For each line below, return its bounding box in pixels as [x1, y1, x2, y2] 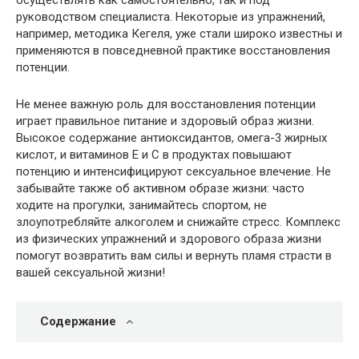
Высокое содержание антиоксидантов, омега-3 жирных [16, 130, 327, 145]
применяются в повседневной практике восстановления [16, 42, 330, 58]
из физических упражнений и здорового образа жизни [16, 231, 321, 246]
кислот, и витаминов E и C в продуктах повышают [16, 147, 292, 162]
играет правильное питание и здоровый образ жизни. [16, 113, 314, 128]
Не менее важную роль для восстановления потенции [16, 96, 316, 111]
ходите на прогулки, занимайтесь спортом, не [16, 197, 267, 212]
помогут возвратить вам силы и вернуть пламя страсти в [16, 248, 332, 263]
